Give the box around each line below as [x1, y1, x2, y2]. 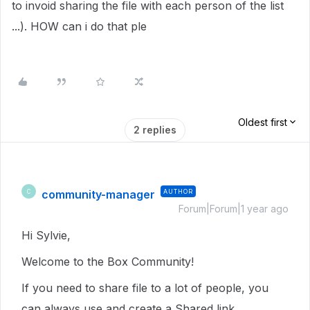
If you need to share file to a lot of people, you [21, 281, 268, 295]
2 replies [134, 124, 176, 136]
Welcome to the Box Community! [21, 255, 194, 268]
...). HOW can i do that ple [12, 19, 150, 33]
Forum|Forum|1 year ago [179, 203, 289, 215]
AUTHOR [163, 188, 193, 195]
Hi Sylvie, [21, 228, 74, 242]
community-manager [42, 188, 155, 201]
